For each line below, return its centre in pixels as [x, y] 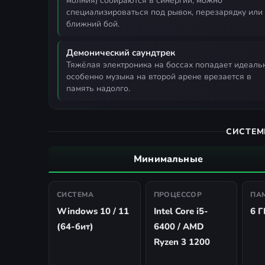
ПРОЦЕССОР [178, 194]
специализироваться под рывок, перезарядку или [164, 12]
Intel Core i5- [181, 211]
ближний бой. [93, 24]
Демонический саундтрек [121, 52]
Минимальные [168, 159]
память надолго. [98, 88]
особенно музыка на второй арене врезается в [159, 76]
